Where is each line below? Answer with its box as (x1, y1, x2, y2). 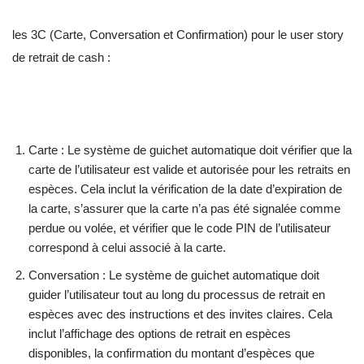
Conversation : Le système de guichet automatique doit (28, 267, 319, 282)
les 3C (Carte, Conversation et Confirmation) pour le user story (12, 27, 344, 41)
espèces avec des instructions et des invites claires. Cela (28, 306, 332, 321)
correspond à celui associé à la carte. (28, 240, 226, 254)
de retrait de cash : (12, 50, 110, 64)
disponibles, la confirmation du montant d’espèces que (28, 345, 314, 360)
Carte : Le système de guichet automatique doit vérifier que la (28, 142, 352, 157)
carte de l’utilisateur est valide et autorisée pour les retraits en (28, 162, 350, 176)
